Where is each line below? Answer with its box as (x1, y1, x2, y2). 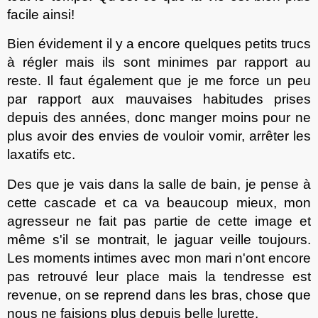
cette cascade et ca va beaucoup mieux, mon (7, 195, 311, 211)
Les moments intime (7, 251, 131, 266)
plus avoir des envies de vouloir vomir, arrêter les (7, 128, 311, 144)
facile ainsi (7, 6, 71, 22)
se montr (75, 232, 132, 248)
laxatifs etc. (7, 147, 75, 163)
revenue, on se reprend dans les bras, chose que (7, 287, 311, 303)
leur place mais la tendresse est (96, 269, 312, 285)
